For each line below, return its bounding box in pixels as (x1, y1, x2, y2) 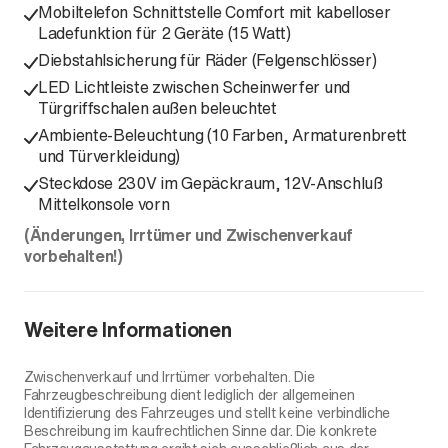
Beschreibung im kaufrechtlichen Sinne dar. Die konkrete (24, 420, 377, 441)
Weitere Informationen (24, 315, 232, 344)
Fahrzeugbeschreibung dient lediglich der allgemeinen (24, 384, 355, 405)
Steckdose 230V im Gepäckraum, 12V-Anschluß (38, 171, 383, 195)
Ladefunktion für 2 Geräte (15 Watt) (38, 21, 291, 45)
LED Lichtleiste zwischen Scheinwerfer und (38, 75, 350, 99)
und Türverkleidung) (38, 144, 180, 168)
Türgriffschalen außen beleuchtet (38, 96, 277, 120)
